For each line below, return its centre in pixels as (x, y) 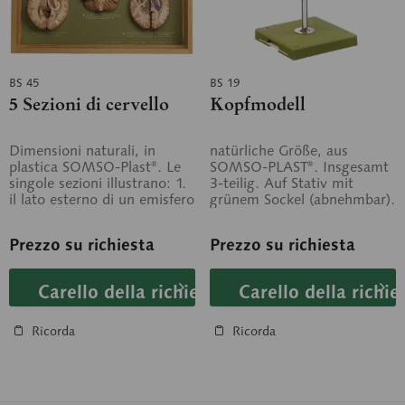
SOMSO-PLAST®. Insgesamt (299, 167)
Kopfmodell (258, 104)
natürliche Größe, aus (279, 151)
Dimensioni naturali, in (82, 151)
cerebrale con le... (67, 216)
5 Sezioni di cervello (89, 104)
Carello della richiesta (132, 292)
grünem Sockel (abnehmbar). (302, 199)
